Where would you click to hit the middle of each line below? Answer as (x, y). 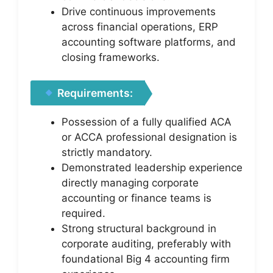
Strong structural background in (139, 229)
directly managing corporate (130, 183)
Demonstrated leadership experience (152, 168)
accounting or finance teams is (136, 198)
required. (83, 213)
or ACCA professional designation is (149, 137)
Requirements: (94, 93)
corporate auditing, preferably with (146, 244)
